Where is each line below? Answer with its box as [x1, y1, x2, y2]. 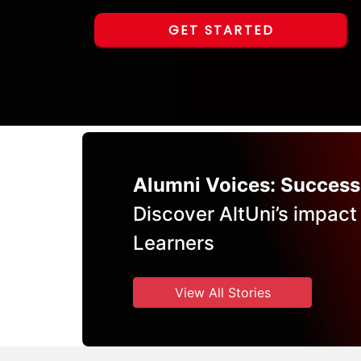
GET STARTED [168, 21, 275, 39]
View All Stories [174, 284, 271, 301]
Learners [133, 231, 214, 255]
